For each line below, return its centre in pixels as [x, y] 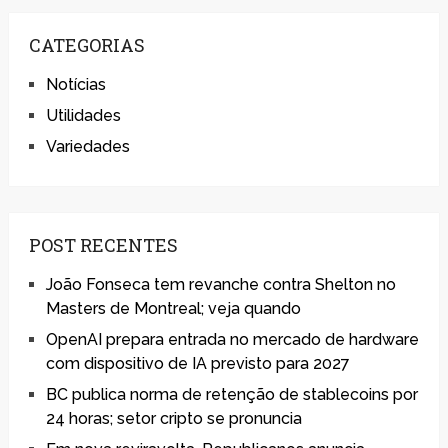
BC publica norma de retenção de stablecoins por [231, 394]
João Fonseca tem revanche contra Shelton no [220, 284]
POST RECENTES [103, 244]
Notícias [75, 84]
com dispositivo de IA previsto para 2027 [197, 363]
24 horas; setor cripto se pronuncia [173, 418]
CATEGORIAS [86, 44]
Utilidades [83, 115]
